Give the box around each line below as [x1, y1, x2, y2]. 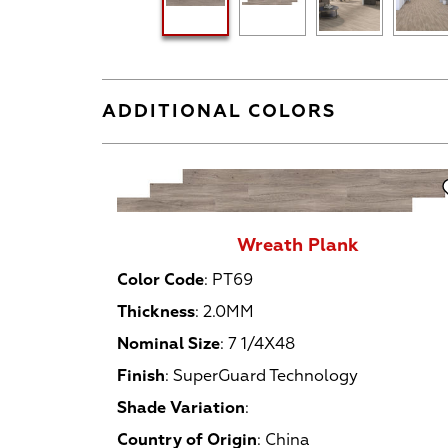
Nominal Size [117, 333, 220, 354]
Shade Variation [117, 397, 245, 418]
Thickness [117, 301, 195, 322]
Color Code [117, 269, 204, 290]
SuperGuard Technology [173, 365, 358, 386]
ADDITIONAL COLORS [102, 99, 336, 123]
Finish [117, 365, 165, 386]
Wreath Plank [236, 234, 359, 258]
